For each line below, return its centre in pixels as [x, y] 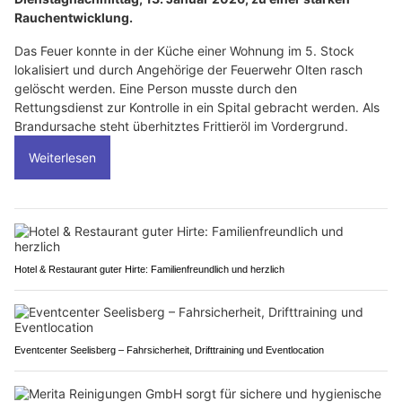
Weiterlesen [62, 157]
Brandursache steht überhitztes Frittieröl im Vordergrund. [181, 126]
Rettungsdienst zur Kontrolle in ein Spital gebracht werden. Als [197, 107]
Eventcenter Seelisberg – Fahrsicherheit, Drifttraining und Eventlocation [169, 350]
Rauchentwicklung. [74, 17]
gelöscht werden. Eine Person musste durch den [156, 88]
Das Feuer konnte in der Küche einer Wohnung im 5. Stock [184, 50]
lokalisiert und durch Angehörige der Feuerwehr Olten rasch [188, 69]
